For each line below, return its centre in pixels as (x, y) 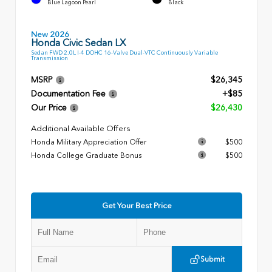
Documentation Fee (68, 94)
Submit (212, 260)
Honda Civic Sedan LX (78, 42)
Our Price (49, 108)
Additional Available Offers (81, 129)
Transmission (49, 58)
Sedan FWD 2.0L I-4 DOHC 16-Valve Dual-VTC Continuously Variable (124, 53)
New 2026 (50, 34)
